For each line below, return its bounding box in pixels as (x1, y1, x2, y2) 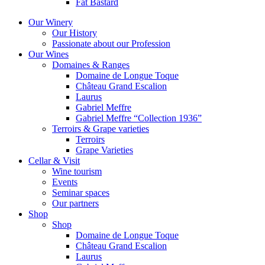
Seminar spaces (52, 187, 109, 198)
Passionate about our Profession (52, 38, 170, 49)
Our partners (52, 198, 99, 208)
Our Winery (28, 17, 73, 27)
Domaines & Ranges (52, 59, 130, 70)
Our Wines (28, 49, 69, 59)
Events (52, 176, 77, 187)
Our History (52, 27, 97, 38)
